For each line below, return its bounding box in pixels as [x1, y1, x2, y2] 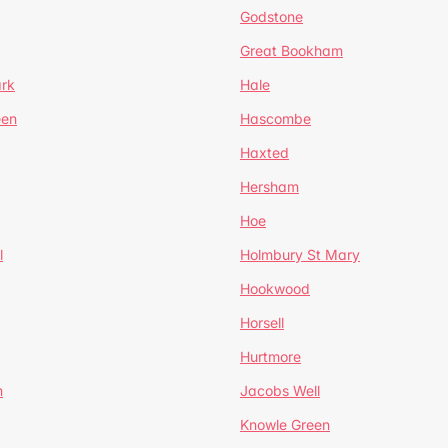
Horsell [240, 314, 284, 331]
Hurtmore [240, 348, 301, 365]
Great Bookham [240, 42, 343, 59]
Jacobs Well [240, 382, 320, 399]
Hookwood [240, 280, 310, 297]
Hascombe [240, 110, 311, 127]
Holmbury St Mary [240, 246, 360, 263]
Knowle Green [240, 416, 330, 433]
